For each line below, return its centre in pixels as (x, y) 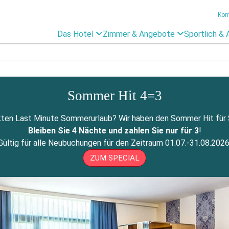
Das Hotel (76, 34)
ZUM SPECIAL (114, 158)
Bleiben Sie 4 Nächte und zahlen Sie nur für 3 (113, 131)
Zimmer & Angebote (140, 34)
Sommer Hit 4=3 (114, 96)
